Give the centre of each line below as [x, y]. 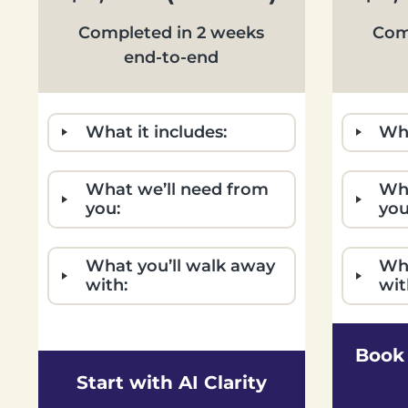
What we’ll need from [177, 189]
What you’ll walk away [180, 265]
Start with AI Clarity [171, 382]
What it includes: [156, 132]
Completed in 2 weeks [172, 32]
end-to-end [172, 57]
